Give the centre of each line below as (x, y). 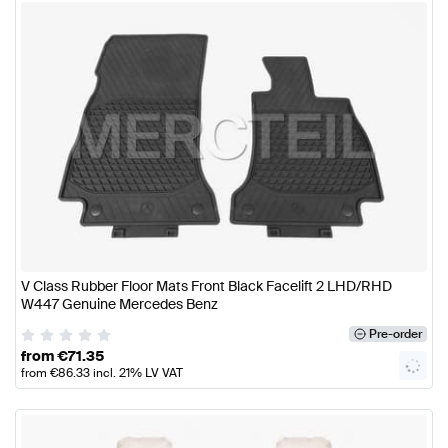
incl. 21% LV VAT (136, 373)
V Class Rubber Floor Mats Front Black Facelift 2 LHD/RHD (206, 286)
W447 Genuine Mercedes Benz (119, 304)
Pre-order (395, 334)
